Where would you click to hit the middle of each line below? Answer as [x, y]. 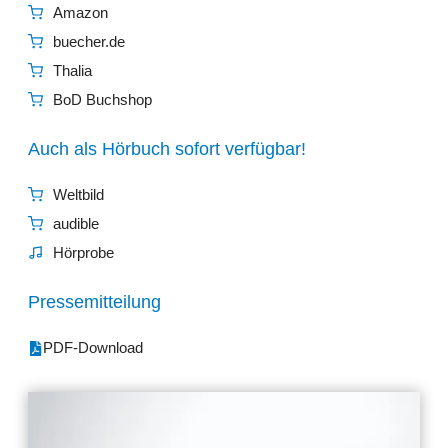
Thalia [72, 70]
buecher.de [89, 41]
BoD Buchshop [102, 99]
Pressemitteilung [94, 302]
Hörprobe [83, 252]
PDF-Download [93, 347]
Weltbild [78, 194]
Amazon [80, 12]
